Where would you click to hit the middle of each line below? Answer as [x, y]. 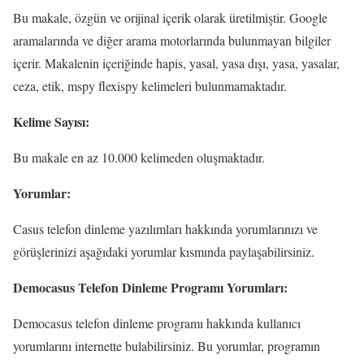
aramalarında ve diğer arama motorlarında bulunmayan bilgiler [172, 40]
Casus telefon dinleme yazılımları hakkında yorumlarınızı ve [165, 228]
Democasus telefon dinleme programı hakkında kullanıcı [157, 323]
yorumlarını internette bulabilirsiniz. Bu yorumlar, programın [167, 345]
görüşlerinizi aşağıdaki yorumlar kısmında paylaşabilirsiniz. [164, 251]
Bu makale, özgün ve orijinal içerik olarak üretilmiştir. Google [170, 17]
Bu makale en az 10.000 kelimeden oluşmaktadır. [139, 157]
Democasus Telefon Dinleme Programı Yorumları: [150, 287]
